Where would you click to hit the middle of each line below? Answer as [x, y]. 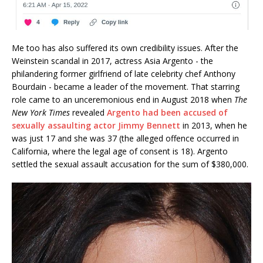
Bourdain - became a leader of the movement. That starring [126, 87]
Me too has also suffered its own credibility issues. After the [125, 48]
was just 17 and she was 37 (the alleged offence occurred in [125, 139]
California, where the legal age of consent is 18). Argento [120, 151]
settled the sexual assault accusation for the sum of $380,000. [130, 164]
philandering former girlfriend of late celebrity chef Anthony [124, 74]
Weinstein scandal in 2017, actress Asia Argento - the [112, 61]
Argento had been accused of [167, 113]
